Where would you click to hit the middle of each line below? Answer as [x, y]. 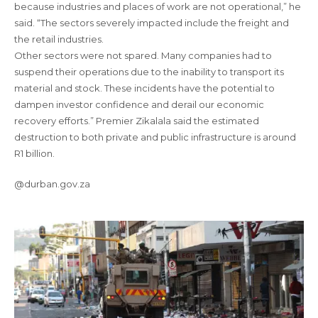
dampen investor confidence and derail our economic [139, 104]
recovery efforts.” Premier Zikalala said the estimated [137, 121]
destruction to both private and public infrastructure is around [155, 137]
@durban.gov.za [52, 184]
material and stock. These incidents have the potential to [144, 88]
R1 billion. [34, 153]
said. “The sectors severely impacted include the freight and [152, 23]
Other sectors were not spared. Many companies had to [143, 55]
